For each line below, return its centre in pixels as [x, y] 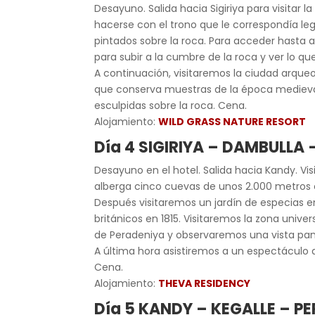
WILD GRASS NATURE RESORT [232, 122]
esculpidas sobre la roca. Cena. [171, 105]
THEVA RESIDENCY [205, 283]
